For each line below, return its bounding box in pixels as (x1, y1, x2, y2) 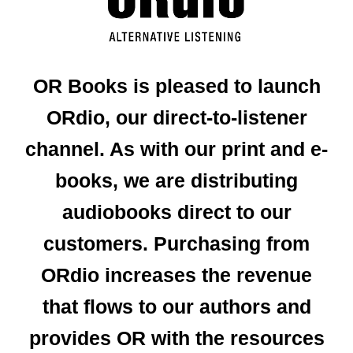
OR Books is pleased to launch (32, 75, 321, 98)
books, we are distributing (55, 169, 298, 192)
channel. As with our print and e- (25, 138, 328, 161)
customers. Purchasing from (43, 232, 310, 255)
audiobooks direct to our (61, 201, 292, 224)
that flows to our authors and (42, 295, 311, 318)
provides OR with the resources (28, 327, 325, 350)
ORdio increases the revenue (41, 264, 312, 287)
